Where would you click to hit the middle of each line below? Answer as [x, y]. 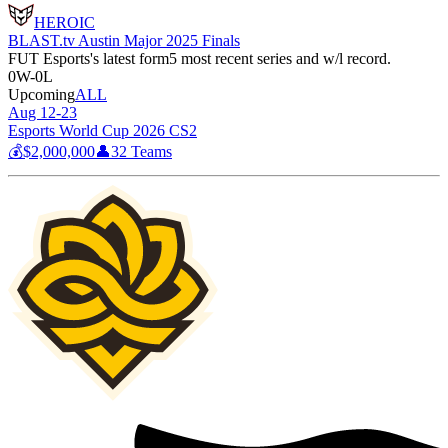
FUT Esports [49, 58]
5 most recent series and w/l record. [280, 58]
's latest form [129, 58]
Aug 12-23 [42, 112]
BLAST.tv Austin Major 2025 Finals [124, 40]
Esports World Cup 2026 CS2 [102, 130]
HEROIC [64, 22]
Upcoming [41, 94]
